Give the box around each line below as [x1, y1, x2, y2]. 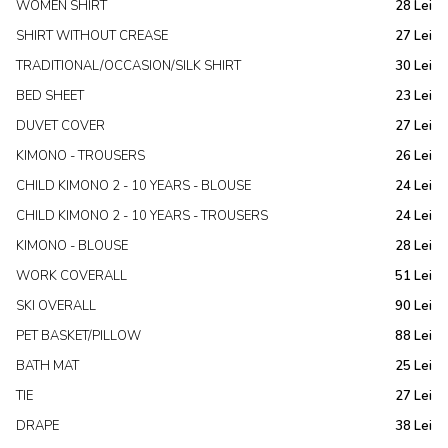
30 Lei [395, 57, 432, 75]
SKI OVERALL [16, 297, 96, 315]
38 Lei [395, 417, 432, 435]
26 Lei [395, 147, 432, 165]
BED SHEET [16, 87, 84, 105]
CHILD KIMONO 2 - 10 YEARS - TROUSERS [16, 207, 268, 225]
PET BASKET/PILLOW [16, 327, 141, 345]
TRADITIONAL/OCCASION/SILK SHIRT [16, 57, 241, 75]
